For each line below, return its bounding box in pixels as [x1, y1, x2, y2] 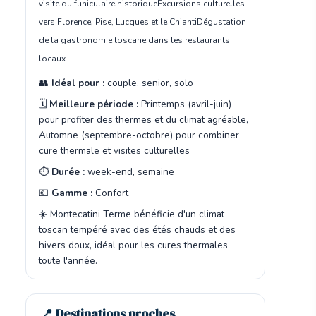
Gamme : [51, 186, 92, 200]
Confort [92, 186, 128, 200]
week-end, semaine [85, 165, 174, 178]
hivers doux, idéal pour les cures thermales [39, 238, 228, 252]
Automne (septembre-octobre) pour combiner [39, 128, 239, 142]
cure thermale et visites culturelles [39, 144, 190, 157]
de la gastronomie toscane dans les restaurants [39, 35, 230, 46]
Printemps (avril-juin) [138, 97, 231, 111]
